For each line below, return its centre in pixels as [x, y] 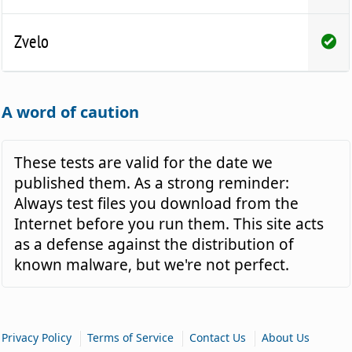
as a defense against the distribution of [154, 244]
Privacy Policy [37, 337]
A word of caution [71, 112]
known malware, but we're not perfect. [152, 264]
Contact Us [218, 337]
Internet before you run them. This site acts [169, 224]
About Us [286, 337]
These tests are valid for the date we [144, 162]
